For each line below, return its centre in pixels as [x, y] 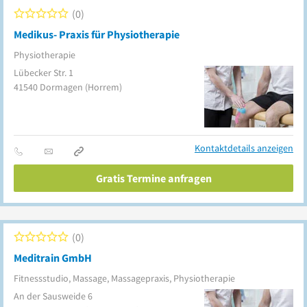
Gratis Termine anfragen [153, 178]
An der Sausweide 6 [53, 296]
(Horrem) [103, 87]
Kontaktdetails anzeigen [244, 148]
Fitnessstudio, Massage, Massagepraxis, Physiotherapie [124, 278]
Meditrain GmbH [53, 258]
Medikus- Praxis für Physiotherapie [97, 34]
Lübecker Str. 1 [44, 73]
